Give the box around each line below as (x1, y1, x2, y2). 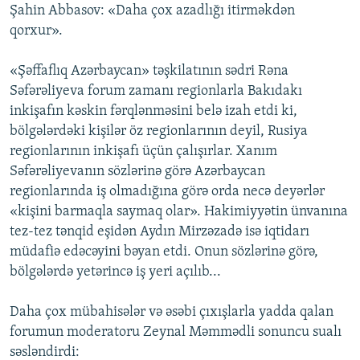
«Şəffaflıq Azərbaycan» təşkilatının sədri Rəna (10, 63, 288, 80)
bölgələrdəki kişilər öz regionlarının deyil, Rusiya (10, 124, 308, 140)
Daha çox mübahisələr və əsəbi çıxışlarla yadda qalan (10, 305, 333, 321)
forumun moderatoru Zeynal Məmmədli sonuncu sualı (10, 325, 342, 341)
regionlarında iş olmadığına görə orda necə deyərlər (10, 184, 325, 200)
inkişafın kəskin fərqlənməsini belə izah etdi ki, (10, 104, 297, 120)
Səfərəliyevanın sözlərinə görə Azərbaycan (10, 164, 265, 180)
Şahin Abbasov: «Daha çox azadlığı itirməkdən (10, 3, 295, 19)
